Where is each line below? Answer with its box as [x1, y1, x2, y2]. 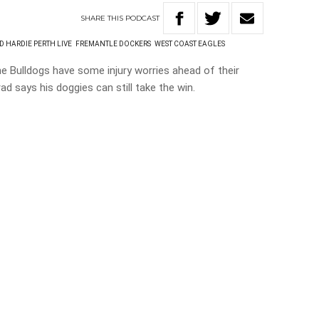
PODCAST [125, 13, 160, 23]
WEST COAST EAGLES [155, 40, 226, 48]
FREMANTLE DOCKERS [75, 40, 152, 48]
